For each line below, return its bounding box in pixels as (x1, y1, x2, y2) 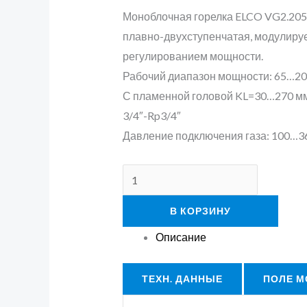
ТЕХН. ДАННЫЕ (141, 272, 223, 284)
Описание (155, 230, 206, 243)
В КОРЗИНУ (169, 204, 231, 217)
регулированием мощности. (122, 49, 263, 62)
